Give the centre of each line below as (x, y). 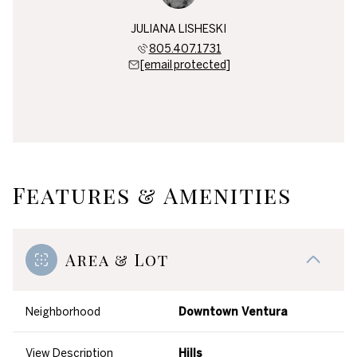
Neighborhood (63, 312)
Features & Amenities (152, 195)
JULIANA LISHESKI (178, 29)
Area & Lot (117, 259)
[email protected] (185, 65)
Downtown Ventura (233, 312)
